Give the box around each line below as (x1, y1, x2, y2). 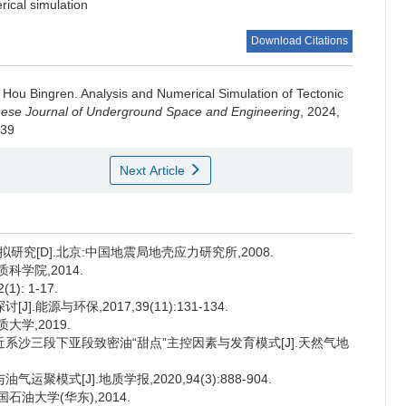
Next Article (119, 163, 188, 178)
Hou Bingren (3, 86, 74, 101)
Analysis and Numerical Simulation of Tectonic (81, 86, 343, 101)
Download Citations (251, 34, 349, 47)
